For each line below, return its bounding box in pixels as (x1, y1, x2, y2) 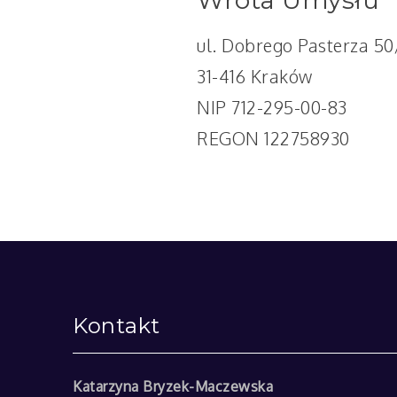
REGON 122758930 (197, 126, 350, 150)
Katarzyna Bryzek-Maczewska (73, 378, 277, 395)
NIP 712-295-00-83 (197, 95, 347, 119)
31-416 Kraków (197, 64, 313, 88)
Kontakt (73, 313, 160, 339)
